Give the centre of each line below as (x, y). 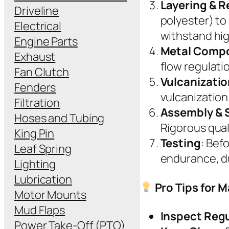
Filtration (37, 102)
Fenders (35, 87)
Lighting (35, 164)
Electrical (38, 26)
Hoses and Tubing (60, 118)
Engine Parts (46, 41)
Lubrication (43, 179)
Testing (180, 143)
